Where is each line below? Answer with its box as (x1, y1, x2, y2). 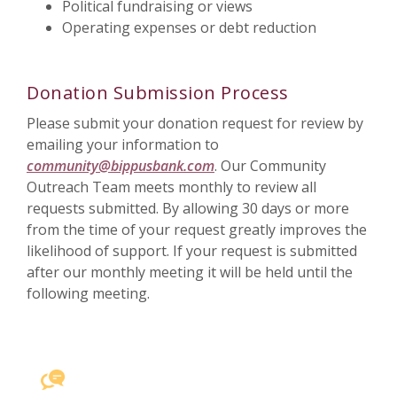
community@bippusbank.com (27, 156, 214, 175)
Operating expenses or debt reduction (62, 18, 316, 37)
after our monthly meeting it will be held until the (27, 262, 353, 282)
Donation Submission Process (27, 81, 289, 105)
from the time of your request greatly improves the (27, 220, 367, 239)
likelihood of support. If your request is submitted (27, 241, 357, 261)
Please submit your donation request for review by (27, 113, 363, 133)
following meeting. (27, 284, 150, 303)
